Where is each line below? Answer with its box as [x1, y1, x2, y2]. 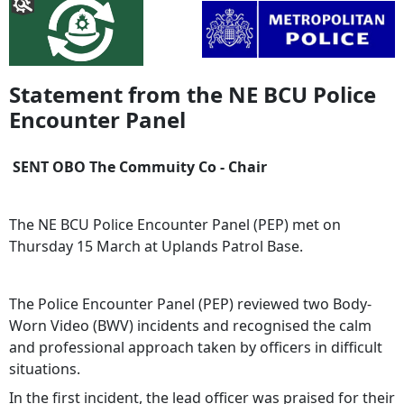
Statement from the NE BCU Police [9, 78, 376, 109]
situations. [9, 358, 80, 379]
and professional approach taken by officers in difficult [9, 336, 382, 357]
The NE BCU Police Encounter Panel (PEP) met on [9, 214, 341, 234]
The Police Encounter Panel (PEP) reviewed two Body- [9, 293, 372, 314]
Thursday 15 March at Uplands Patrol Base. [9, 235, 307, 256]
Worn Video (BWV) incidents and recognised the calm [9, 315, 372, 335]
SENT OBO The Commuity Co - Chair [13, 156, 267, 177]
